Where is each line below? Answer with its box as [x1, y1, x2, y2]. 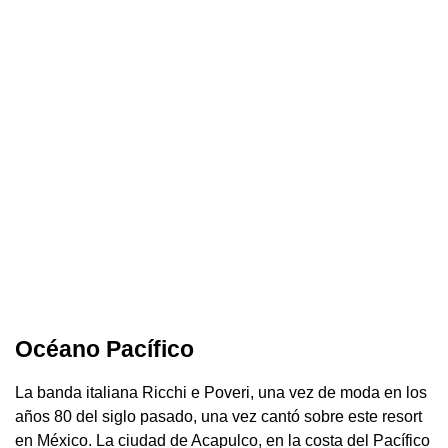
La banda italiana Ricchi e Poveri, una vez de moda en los [15, 383, 427, 401]
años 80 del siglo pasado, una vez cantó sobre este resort [15, 407, 422, 425]
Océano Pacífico [15, 335, 194, 362]
